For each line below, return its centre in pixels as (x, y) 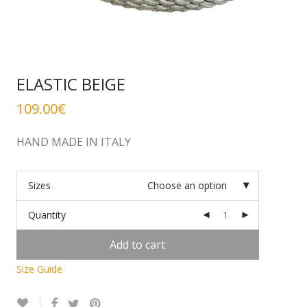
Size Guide (39, 269)
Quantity (47, 215)
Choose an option (187, 185)
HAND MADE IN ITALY (73, 142)
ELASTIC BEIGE (71, 84)
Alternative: (87, 269)
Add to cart (138, 245)
